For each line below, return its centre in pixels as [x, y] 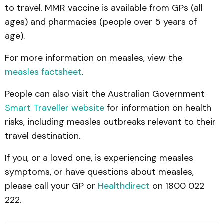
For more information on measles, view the [94, 58]
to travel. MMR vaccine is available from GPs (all [104, 8]
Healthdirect [124, 186]
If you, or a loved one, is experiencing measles [99, 158]
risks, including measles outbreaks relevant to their [110, 122]
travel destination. [43, 136]
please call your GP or [51, 186]
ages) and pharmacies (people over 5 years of [101, 22]
